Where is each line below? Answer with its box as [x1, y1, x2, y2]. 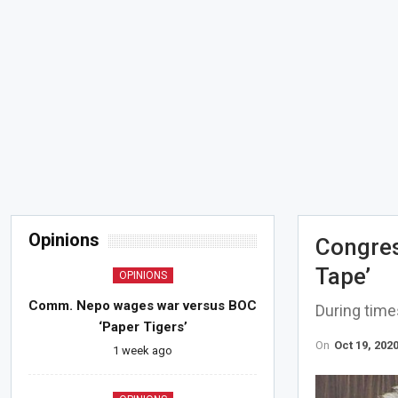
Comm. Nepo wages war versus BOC [28, 298, 258, 314]
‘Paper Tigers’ [98, 319, 187, 336]
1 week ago [113, 344, 173, 358]
